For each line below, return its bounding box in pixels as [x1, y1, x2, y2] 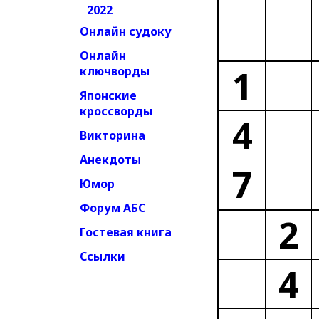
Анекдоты [80, 152, 141, 167]
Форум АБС [80, 200, 145, 216]
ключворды [80, 63, 150, 79]
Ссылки [80, 249, 125, 264]
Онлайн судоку [80, 23, 172, 39]
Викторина [80, 127, 145, 143]
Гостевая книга [80, 224, 172, 240]
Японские [80, 88, 137, 103]
